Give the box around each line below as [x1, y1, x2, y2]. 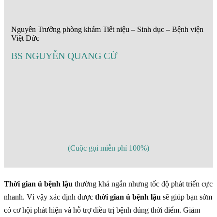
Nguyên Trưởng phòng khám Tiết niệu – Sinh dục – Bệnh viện [11, 25, 203, 33]
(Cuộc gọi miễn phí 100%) [68, 143, 149, 152]
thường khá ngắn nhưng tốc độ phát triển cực [73, 179, 213, 188]
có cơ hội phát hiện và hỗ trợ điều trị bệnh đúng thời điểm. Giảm [4, 205, 200, 214]
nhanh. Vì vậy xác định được [4, 192, 95, 201]
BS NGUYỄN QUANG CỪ [11, 50, 118, 61]
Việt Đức [11, 33, 39, 42]
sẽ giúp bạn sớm [161, 192, 212, 201]
